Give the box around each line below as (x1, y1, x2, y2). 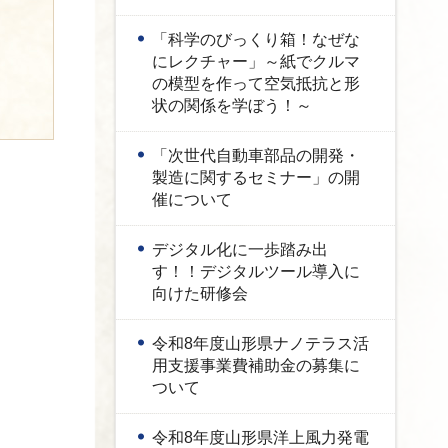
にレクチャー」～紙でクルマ (152, 53, 360, 70)
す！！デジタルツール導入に (152, 263, 360, 280)
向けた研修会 (152, 285, 248, 302)
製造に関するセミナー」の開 (152, 169, 360, 186)
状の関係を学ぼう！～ (152, 97, 312, 114)
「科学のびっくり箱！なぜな (152, 31, 360, 48)
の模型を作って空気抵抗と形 (152, 75, 360, 92)
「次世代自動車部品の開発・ (152, 147, 360, 164)
